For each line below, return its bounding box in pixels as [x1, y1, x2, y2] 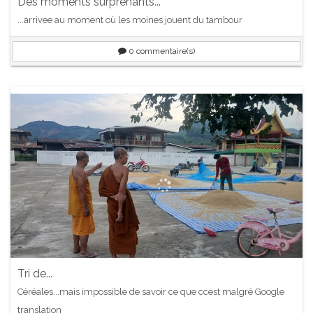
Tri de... [17, 266, 52, 280]
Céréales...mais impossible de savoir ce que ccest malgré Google [17, 286, 284, 297]
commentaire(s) [134, 45, 195, 56]
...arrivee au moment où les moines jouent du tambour [17, 14, 242, 25]
